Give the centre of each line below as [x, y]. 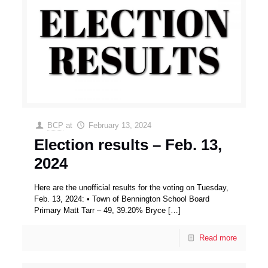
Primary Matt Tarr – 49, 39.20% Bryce [100, 211]
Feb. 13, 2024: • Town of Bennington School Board [122, 199]
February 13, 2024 [120, 126]
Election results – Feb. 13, [128, 145]
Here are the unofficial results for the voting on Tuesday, [132, 188]
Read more [218, 238]
